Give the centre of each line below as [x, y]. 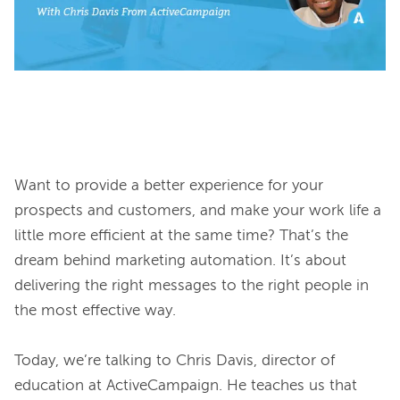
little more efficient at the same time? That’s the [181, 236]
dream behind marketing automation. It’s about [180, 261]
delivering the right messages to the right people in [192, 286]
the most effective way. [95, 311]
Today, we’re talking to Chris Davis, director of [175, 361]
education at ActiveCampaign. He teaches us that [186, 386]
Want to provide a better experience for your [169, 186]
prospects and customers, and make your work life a [198, 211]
